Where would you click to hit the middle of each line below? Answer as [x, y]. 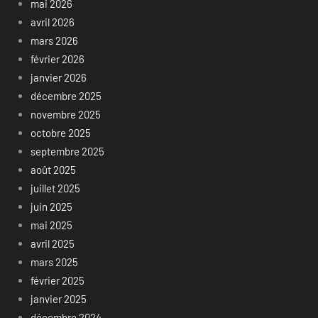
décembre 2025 [66, 95]
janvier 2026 [58, 77]
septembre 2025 [67, 151]
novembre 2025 [65, 114]
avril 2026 [52, 22]
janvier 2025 [58, 298]
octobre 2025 [60, 132]
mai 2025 [51, 225]
